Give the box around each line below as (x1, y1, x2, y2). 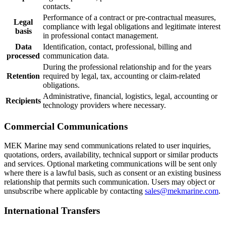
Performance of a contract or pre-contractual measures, (43, 13, 216, 22)
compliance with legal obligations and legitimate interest (43, 22, 220, 31)
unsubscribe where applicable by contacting (4, 187, 145, 196)
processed (7, 51, 40, 60)
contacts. (43, 2, 71, 11)
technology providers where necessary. (43, 101, 166, 109)
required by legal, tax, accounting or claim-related (43, 72, 200, 80)
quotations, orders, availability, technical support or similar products (4, 150, 218, 159)
